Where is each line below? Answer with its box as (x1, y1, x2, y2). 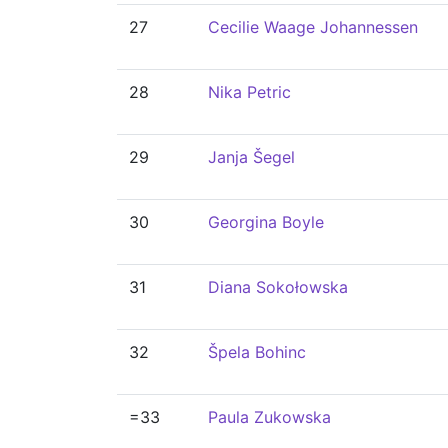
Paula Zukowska (208, 407, 331, 427)
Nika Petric (208, 82, 291, 102)
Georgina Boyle (208, 212, 324, 232)
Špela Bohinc (208, 342, 306, 362)
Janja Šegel (208, 147, 295, 167)
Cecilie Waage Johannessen (208, 17, 418, 37)
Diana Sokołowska (208, 277, 348, 297)
